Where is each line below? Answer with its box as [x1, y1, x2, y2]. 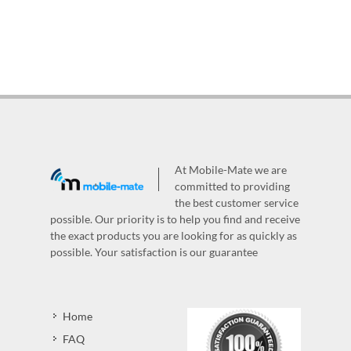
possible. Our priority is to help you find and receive [50, 212, 300, 226]
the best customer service [175, 195, 299, 209]
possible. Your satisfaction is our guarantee [50, 244, 258, 259]
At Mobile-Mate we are [175, 162, 287, 176]
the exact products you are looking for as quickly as [50, 228, 297, 242]
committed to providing [175, 179, 290, 193]
